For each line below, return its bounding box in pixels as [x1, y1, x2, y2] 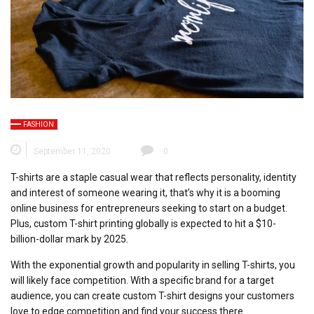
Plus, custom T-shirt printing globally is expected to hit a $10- [11, 217, 276, 229]
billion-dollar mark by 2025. [11, 233, 128, 245]
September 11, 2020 [34, 146, 111, 156]
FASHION [23, 120, 54, 128]
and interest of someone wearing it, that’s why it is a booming [11, 186, 280, 198]
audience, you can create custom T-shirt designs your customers [11, 289, 294, 301]
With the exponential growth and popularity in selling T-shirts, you [11, 259, 295, 271]
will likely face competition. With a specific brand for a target [11, 274, 274, 286]
